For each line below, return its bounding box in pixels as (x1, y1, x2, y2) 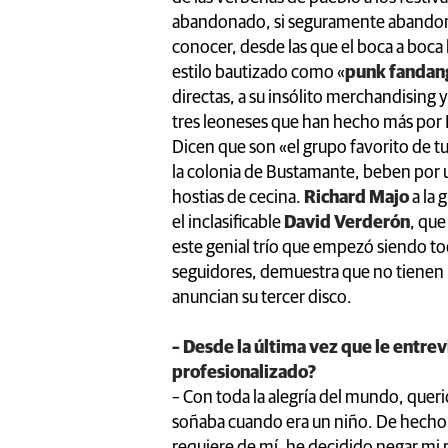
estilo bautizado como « (172, 63, 345, 82)
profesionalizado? (172, 363, 316, 382)
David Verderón (284, 213, 410, 232)
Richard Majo (304, 188, 409, 207)
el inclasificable (172, 213, 284, 232)
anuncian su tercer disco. (172, 288, 352, 307)
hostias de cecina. (172, 188, 304, 207)
